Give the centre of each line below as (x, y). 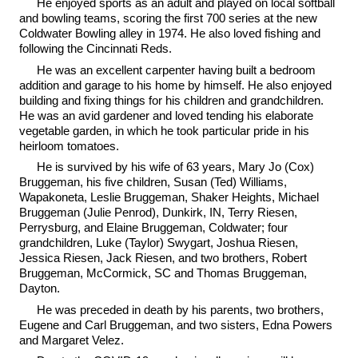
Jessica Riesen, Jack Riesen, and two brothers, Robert (163, 258)
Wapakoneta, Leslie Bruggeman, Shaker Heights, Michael (169, 197)
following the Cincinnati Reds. (95, 48)
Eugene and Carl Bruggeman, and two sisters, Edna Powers (175, 324)
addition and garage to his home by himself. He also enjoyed (175, 85)
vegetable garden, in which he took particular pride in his (164, 130)
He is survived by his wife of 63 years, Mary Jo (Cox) (176, 167)
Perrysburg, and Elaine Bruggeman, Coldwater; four (153, 227)
